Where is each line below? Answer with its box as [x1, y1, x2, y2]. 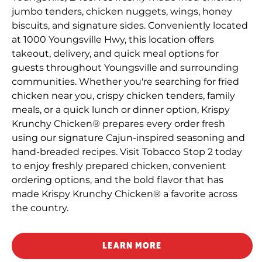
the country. [12, 202, 68, 213]
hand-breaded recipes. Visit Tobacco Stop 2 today [12, 146, 242, 157]
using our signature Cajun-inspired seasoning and [12, 132, 245, 143]
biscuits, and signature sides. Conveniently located [12, 19, 248, 31]
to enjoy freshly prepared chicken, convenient [12, 160, 226, 171]
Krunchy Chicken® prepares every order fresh [12, 118, 225, 129]
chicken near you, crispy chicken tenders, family [12, 89, 235, 101]
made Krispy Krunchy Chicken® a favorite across [12, 188, 237, 199]
